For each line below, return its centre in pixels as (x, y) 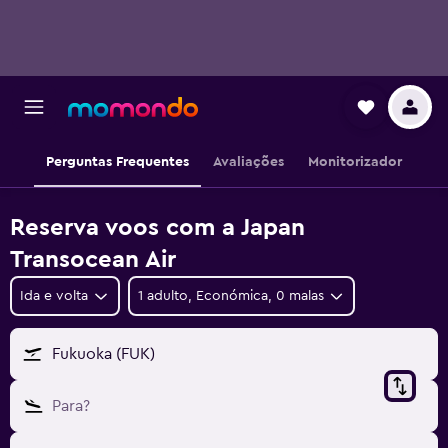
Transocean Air (93, 260)
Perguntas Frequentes (117, 162)
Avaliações (248, 162)
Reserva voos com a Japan (157, 228)
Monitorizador (355, 162)
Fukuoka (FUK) (103, 354)
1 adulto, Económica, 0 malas (230, 296)
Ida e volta (54, 296)
